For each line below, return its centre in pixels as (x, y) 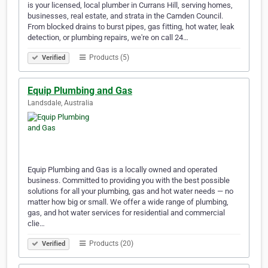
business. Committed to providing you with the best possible (129, 181)
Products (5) (108, 58)
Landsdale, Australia (60, 103)
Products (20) (110, 244)
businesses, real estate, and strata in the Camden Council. (125, 16)
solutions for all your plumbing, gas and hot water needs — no (130, 191)
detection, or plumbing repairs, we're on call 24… (108, 38)
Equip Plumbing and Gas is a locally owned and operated (122, 170)
